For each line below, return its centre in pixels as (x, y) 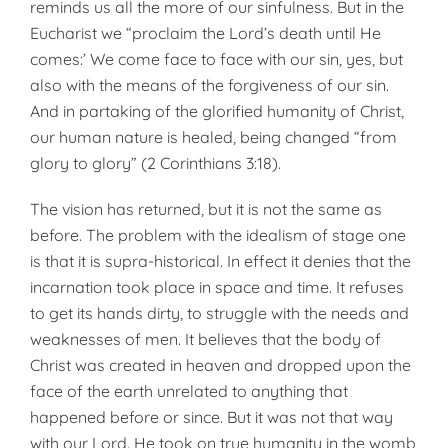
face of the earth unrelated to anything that (189, 391)
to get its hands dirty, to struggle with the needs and (219, 313)
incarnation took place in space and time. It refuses (217, 287)
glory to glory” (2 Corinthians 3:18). (155, 163)
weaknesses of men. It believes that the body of (205, 339)
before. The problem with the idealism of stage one (218, 235)
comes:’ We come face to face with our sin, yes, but (216, 59)
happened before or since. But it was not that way (211, 417)
